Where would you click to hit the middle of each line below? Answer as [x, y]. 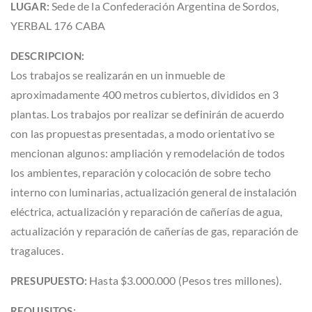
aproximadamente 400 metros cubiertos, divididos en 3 [145, 94]
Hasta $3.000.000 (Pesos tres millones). [184, 280]
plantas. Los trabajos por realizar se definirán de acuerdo [148, 114]
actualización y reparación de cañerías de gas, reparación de [155, 231]
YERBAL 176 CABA [58, 25]
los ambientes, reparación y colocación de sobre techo [141, 172]
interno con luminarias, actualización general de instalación [154, 192]
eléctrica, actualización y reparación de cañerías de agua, [147, 211]
